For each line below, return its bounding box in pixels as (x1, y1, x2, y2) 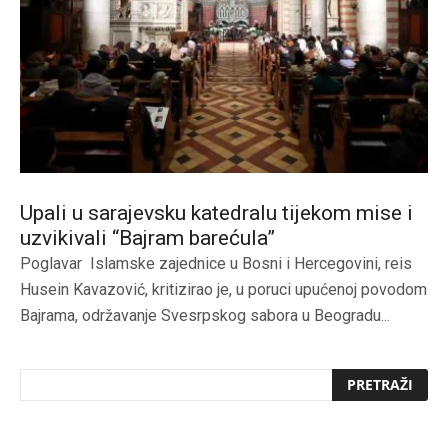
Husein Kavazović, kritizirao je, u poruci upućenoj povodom (20, 280, 427, 300)
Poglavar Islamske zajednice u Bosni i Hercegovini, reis (20, 254, 412, 274)
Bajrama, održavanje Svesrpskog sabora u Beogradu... (20, 306, 390, 326)
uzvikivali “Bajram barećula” (20, 226, 275, 251)
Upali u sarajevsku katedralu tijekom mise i (20, 201, 413, 226)
